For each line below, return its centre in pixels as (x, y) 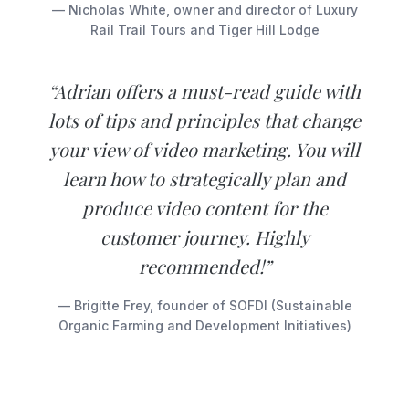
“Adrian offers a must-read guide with (204, 91)
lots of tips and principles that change (204, 121)
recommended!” (204, 267)
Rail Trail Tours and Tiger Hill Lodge (204, 30)
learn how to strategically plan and (204, 179)
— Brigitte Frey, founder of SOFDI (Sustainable (204, 306)
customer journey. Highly (204, 237)
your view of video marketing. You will (204, 150)
